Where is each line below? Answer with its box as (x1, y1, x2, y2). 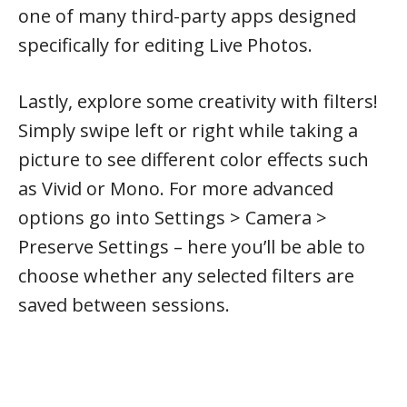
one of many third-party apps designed (18, 4, 356, 28)
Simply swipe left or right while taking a (18, 118, 358, 143)
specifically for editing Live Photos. (18, 33, 313, 57)
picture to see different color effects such (18, 147, 369, 172)
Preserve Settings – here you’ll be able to (18, 234, 365, 259)
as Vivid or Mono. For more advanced (18, 176, 333, 201)
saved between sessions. (18, 293, 230, 317)
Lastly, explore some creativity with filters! (18, 89, 378, 114)
